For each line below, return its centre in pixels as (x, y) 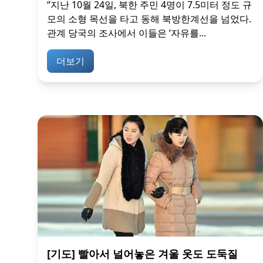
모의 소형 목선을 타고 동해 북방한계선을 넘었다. (149, 18)
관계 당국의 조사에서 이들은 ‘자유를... (127, 33)
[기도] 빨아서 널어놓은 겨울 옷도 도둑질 (142, 254)
